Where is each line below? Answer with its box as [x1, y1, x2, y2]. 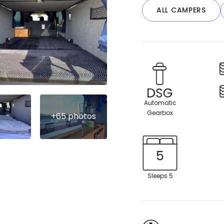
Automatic [143, 98, 176, 107]
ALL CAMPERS [156, 5, 206, 15]
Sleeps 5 [147, 171, 173, 180]
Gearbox [147, 108, 173, 117]
